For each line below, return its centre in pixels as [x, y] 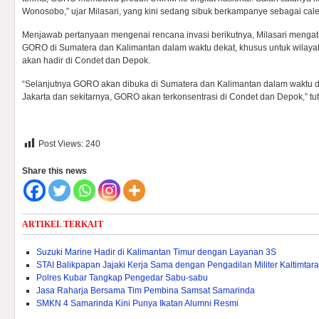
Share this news [54, 171]
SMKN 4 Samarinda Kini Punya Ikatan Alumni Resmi [137, 303]
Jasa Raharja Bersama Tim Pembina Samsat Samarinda [146, 291]
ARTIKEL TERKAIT [63, 224]
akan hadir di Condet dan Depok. [86, 61]
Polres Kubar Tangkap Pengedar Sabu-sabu [122, 278]
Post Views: [61, 144]
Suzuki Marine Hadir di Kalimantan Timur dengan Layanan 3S [156, 252]
